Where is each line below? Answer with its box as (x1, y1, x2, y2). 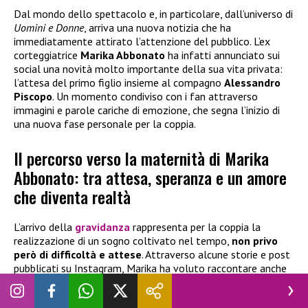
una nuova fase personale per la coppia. (14, 116, 196, 131)
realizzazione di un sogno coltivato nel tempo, (14, 234, 232, 248)
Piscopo (14, 89, 52, 103)
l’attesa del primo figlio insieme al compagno (14, 75, 224, 89)
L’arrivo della (14, 220, 75, 234)
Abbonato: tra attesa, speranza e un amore (14, 165, 287, 190)
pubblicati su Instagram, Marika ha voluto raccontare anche (14, 261, 287, 276)
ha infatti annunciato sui (165, 47, 280, 62)
